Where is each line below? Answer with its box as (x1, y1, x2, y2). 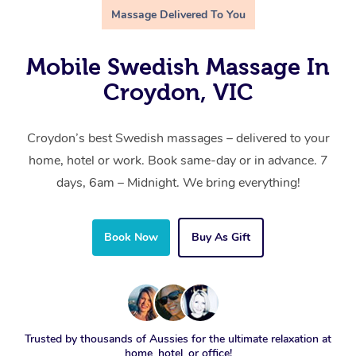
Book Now (104, 229, 158, 245)
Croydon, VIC (103, 79, 253, 105)
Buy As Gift (192, 229, 250, 245)
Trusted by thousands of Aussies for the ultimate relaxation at (25, 331, 331, 346)
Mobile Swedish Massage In (26, 53, 330, 79)
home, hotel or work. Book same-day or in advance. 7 (28, 151, 328, 169)
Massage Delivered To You (110, 6, 246, 22)
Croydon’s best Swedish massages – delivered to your (26, 129, 330, 147)
